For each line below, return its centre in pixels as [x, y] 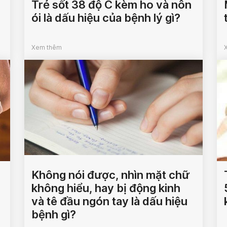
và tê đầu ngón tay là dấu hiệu [110, 201]
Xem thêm [47, 47]
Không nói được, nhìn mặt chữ [111, 175]
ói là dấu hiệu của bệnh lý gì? [106, 18]
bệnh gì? [54, 214]
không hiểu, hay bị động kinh [106, 188]
